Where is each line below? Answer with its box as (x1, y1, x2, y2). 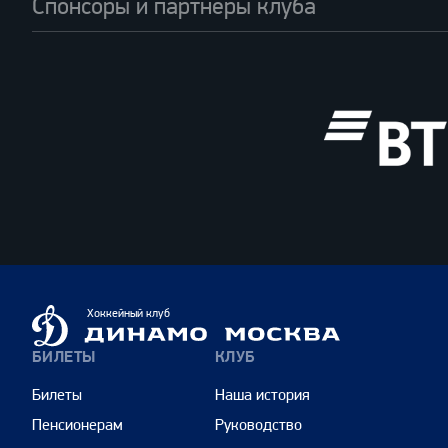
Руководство (214, 415, 302, 435)
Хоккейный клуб (87, 306, 170, 321)
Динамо (31, 305, 84, 325)
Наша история (214, 385, 310, 405)
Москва (31, 327, 82, 347)
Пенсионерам (32, 415, 123, 435)
